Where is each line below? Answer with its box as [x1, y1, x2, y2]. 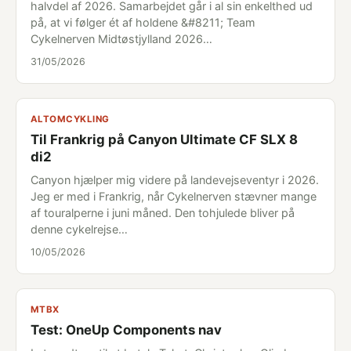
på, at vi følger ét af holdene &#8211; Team [31, 16, 255, 29]
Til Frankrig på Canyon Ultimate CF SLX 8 [31, 132, 298, 147]
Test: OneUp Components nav [31, 322, 222, 338]
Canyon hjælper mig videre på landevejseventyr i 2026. [31, 173, 319, 186]
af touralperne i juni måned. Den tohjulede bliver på [31, 206, 295, 219]
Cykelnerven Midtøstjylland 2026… [31, 32, 212, 45]
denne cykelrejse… [31, 223, 128, 236]
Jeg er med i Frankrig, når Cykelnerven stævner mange [31, 190, 317, 203]
